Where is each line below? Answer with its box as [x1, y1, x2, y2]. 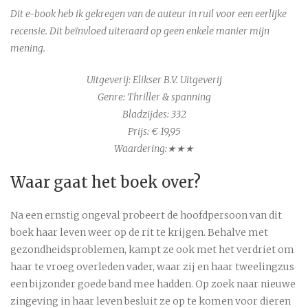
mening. [10, 42, 45, 55]
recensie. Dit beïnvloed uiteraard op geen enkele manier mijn [10, 25, 269, 38]
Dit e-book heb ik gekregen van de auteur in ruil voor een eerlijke [10, 8, 287, 21]
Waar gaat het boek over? [10, 173, 201, 192]
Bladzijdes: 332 [122, 108, 186, 121]
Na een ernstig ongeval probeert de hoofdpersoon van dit [10, 209, 282, 222]
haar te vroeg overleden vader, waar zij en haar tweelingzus [10, 261, 294, 274]
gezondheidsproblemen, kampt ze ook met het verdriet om [10, 243, 294, 256]
